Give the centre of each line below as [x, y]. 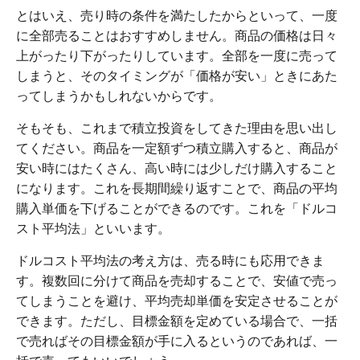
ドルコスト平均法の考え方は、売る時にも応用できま [170, 261]
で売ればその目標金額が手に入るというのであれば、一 [177, 342]
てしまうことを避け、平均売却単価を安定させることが [177, 301]
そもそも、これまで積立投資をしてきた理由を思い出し [177, 129]
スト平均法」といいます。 [93, 229]
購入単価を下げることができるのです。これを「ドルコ [177, 209]
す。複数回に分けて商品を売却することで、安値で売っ [177, 281]
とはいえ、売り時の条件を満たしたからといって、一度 [177, 16]
